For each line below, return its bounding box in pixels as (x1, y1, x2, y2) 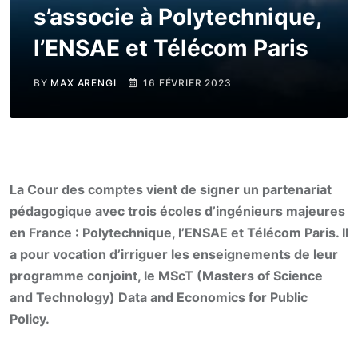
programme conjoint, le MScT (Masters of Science (10, 268, 323, 284)
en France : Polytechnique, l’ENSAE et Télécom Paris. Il (10, 225, 348, 241)
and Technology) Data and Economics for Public (10, 289, 308, 305)
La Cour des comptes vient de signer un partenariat (10, 181, 332, 197)
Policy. (10, 311, 50, 327)
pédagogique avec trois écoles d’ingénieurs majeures (10, 203, 345, 219)
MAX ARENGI (50, 77, 117, 89)
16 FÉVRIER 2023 (143, 77, 232, 89)
